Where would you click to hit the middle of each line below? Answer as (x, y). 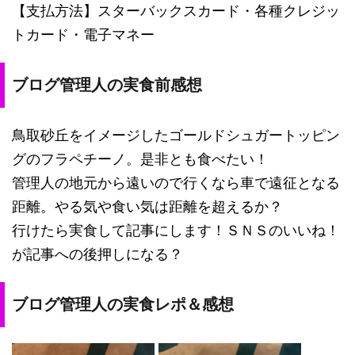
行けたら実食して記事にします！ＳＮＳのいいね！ (176, 230)
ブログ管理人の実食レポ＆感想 (123, 304)
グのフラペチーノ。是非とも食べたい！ (140, 158)
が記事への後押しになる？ (97, 254)
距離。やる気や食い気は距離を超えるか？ (147, 206)
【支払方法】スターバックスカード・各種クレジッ (176, 10)
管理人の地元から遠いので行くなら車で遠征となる (176, 182)
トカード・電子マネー (83, 34)
